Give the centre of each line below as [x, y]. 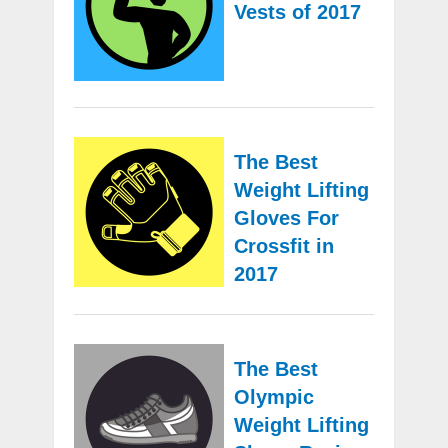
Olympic [273, 397]
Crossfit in [283, 246]
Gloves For [286, 218]
